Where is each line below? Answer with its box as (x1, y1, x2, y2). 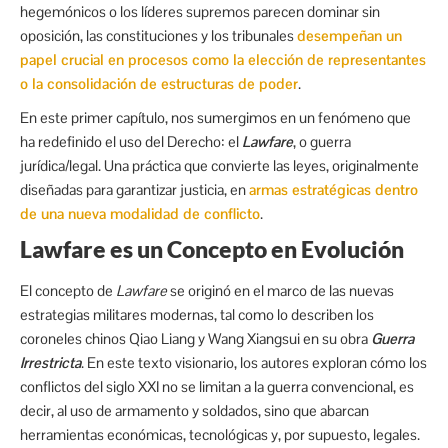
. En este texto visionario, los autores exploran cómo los (81, 352, 427, 372)
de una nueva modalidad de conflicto (20, 203, 260, 223)
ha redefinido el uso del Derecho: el (20, 131, 242, 151)
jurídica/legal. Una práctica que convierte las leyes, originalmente (20, 155, 419, 175)
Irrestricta (20, 352, 81, 372)
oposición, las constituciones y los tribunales (20, 25, 297, 45)
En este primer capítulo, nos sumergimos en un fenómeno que (20, 107, 411, 127)
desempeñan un (297, 25, 402, 45)
